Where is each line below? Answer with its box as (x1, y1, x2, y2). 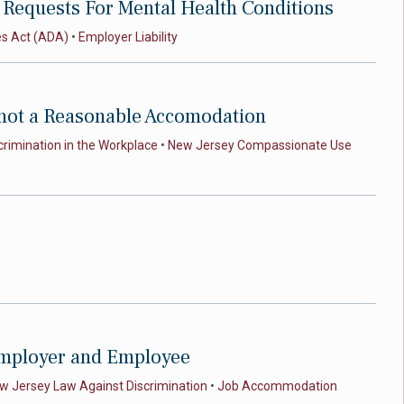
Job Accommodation (217, 379, 337, 393)
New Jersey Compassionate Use (168, 138, 352, 152)
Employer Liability (78, 30, 178, 44)
